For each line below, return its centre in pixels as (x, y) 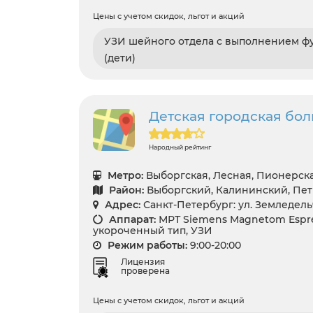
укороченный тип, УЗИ (153, 231)
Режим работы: (146, 246)
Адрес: (121, 205)
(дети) (120, 58)
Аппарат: (131, 220)
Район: (125, 190)
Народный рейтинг (180, 147)
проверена (145, 271)
